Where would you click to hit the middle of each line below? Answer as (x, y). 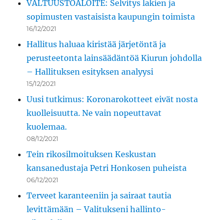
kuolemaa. (47, 127)
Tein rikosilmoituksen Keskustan (92, 154)
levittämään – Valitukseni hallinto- (96, 209)
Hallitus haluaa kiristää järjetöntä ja (96, 44)
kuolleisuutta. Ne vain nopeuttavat (94, 113)
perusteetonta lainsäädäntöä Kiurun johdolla (114, 58)
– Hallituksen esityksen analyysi (90, 72)
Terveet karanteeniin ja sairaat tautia (99, 196)
